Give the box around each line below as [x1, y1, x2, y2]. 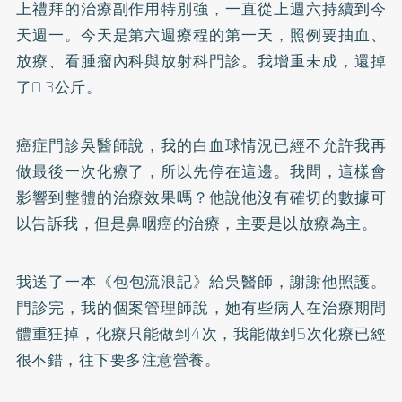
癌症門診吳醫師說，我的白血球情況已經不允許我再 [15, 134, 387, 157]
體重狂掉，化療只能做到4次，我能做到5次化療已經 [15, 322, 387, 345]
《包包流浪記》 [96, 270, 210, 293]
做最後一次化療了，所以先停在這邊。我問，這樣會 [15, 160, 387, 183]
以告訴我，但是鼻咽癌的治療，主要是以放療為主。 [15, 212, 378, 235]
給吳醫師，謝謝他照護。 [209, 270, 387, 293]
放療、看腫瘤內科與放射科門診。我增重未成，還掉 [15, 49, 387, 73]
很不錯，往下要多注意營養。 [15, 348, 221, 371]
